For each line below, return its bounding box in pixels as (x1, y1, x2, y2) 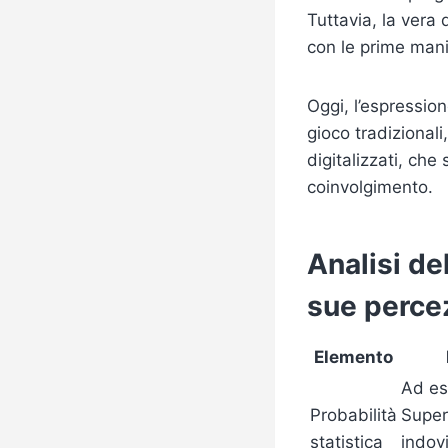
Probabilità (310, 405, 397, 426)
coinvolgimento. (307, 177, 433, 198)
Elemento (314, 347, 393, 368)
